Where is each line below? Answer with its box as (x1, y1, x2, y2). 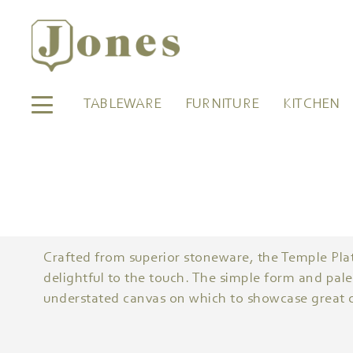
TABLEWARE (84, 98, 162, 112)
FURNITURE (184, 98, 259, 112)
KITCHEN (282, 98, 340, 112)
